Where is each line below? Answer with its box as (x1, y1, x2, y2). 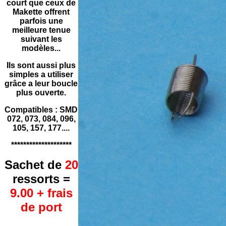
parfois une (19, 17, 63, 25)
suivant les (20, 35, 62, 43)
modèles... (22, 44, 61, 52)
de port (20, 200, 62, 214)
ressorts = (12, 172, 70, 186)
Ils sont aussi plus (7, 61, 76, 70)
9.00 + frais (10, 186, 73, 200)
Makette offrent (13, 8, 70, 16)
